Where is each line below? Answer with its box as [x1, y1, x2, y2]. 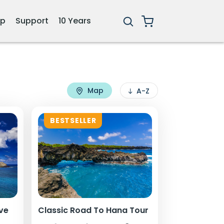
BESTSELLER [50, 115, 96, 125]
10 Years [58, 15, 91, 26]
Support [15, 15, 48, 26]
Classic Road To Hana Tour [38, 204, 149, 216]
